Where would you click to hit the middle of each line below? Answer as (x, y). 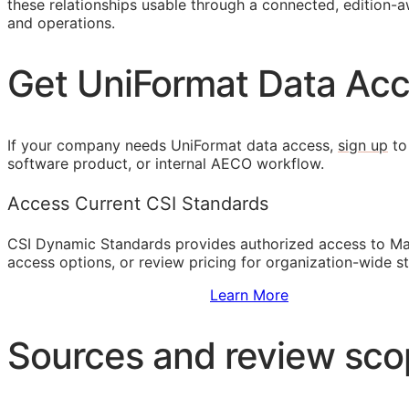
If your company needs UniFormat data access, (173, 146)
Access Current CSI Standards (138, 204)
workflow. (288, 164)
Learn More (249, 295)
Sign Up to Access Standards (109, 295)
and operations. (61, 22)
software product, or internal (109, 164)
